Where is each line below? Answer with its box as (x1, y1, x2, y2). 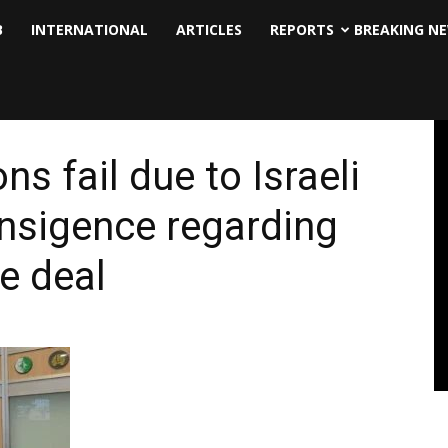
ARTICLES (176, 20, 242, 39)
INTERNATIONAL (31, 20, 148, 39)
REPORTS (270, 20, 334, 39)
